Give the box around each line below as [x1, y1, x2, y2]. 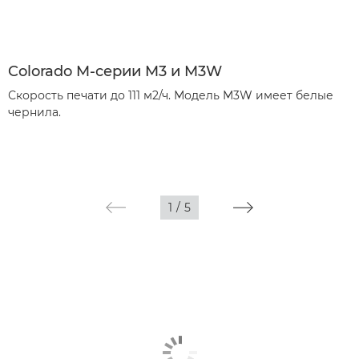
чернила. [8, 105, 61, 119]
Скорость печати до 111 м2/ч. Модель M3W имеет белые [8, 88, 333, 103]
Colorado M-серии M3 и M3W [8, 63, 222, 80]
